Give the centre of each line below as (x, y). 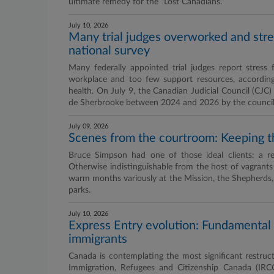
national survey (109, 51)
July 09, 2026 (88, 126)
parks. (80, 190)
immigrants (98, 239)
